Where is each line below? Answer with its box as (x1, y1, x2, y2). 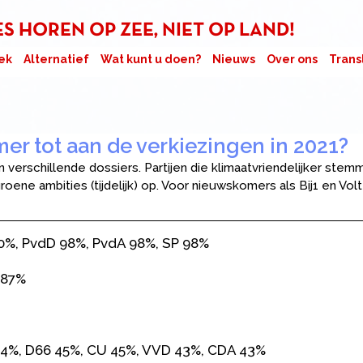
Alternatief (23, 53, 89, 66)
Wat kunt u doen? (100, 53, 201, 66)
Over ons (267, 53, 318, 66)
